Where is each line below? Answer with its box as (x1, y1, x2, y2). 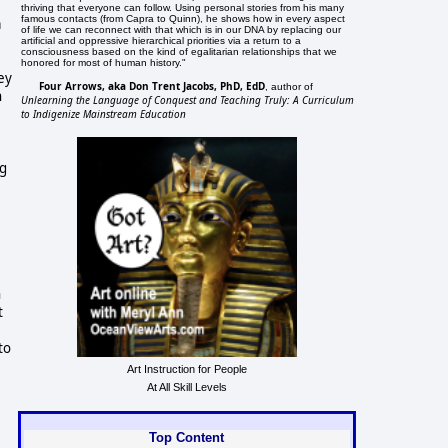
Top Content (149, 429, 225, 445)
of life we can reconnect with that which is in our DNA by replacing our (21, 23, 342, 35)
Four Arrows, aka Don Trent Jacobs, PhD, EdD (39, 78, 266, 93)
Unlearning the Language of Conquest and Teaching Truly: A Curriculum (21, 92, 355, 107)
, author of (265, 80, 314, 92)
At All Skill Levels (146, 380, 227, 393)
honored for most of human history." (21, 56, 187, 68)
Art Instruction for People (126, 362, 247, 375)
